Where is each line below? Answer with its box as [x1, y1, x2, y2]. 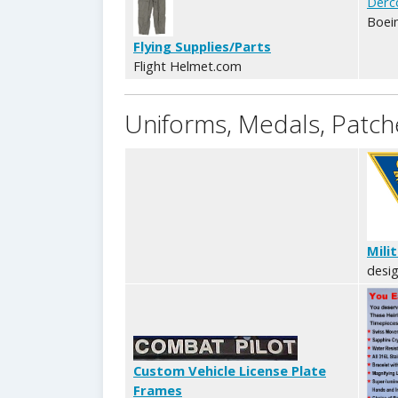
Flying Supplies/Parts [133, 36, 271, 55]
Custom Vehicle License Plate [133, 361, 326, 379]
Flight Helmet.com [133, 56, 242, 75]
